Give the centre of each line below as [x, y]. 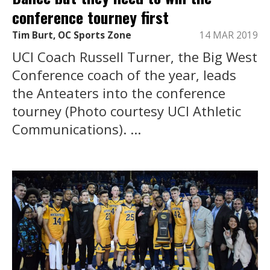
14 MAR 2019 [229, 35]
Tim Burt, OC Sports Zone [72, 35]
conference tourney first [90, 17]
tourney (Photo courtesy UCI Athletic [127, 111]
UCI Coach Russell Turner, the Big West [135, 56]
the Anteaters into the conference [119, 93]
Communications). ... [77, 129]
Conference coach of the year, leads [124, 74]
